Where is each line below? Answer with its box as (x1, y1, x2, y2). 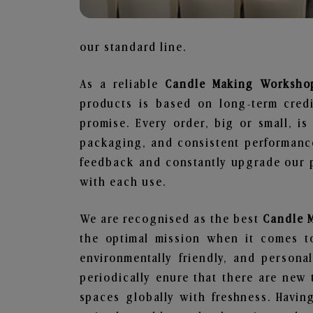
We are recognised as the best (80, 213, 263, 226)
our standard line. (80, 41, 187, 54)
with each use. (80, 176, 166, 189)
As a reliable (80, 78, 165, 91)
